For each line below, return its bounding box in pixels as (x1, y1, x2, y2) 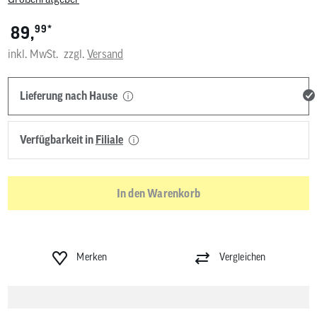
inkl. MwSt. (8, 47, 58, 61)
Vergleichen (219, 251, 266, 263)
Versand (87, 47, 123, 61)
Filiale (96, 133, 123, 146)
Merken (76, 251, 108, 263)
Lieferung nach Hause (20, 89, 120, 103)
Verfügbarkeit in (20, 133, 96, 146)
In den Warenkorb (116, 186, 201, 200)
